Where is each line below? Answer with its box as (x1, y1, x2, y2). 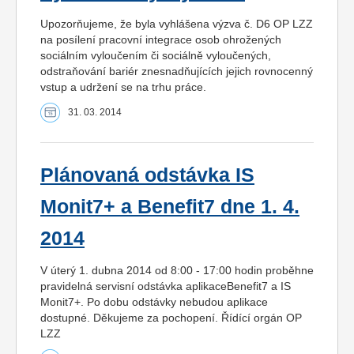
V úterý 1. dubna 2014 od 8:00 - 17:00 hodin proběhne (40, 263, 314, 277)
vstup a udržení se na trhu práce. (40, 80, 206, 93)
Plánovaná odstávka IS (40, 164, 254, 186)
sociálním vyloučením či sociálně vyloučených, (40, 48, 271, 62)
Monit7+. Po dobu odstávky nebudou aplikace (40, 295, 268, 308)
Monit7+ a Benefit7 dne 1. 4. (40, 195, 299, 217)
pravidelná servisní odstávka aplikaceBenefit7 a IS (40, 279, 291, 292)
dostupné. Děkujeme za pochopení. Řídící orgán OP (40, 311, 302, 324)
